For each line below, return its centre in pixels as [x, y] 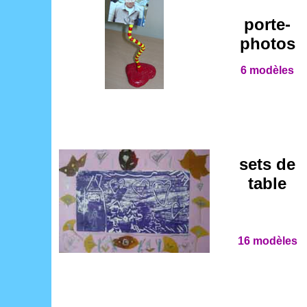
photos [267, 44]
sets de [267, 164]
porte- [267, 24]
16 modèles [267, 241]
